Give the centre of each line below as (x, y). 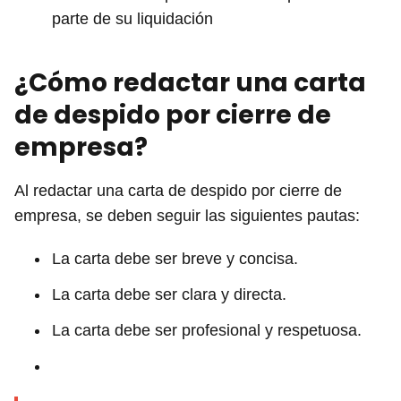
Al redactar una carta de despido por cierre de (178, 190)
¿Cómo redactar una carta (190, 82)
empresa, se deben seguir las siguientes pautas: (187, 215)
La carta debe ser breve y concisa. (175, 258)
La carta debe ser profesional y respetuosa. (207, 330)
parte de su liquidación (132, 18)
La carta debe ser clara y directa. (169, 294)
